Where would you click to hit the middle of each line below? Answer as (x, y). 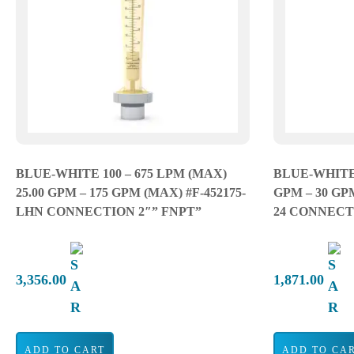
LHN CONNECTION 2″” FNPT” (109, 211)
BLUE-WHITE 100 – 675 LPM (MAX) (121, 173)
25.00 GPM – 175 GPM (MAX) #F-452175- (131, 192)
